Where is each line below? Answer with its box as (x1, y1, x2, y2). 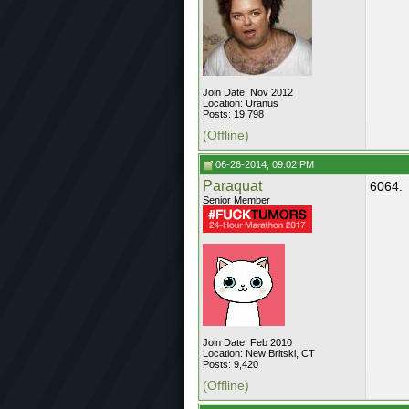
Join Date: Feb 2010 (203, 337, 292, 348)
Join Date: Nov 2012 (203, 87, 293, 98)
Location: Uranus (203, 98, 278, 109)
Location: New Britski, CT (203, 348, 315, 359)
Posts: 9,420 (203, 359, 258, 370)
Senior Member (203, 194, 270, 205)
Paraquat (203, 178, 262, 194)
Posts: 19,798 (203, 109, 264, 120)
